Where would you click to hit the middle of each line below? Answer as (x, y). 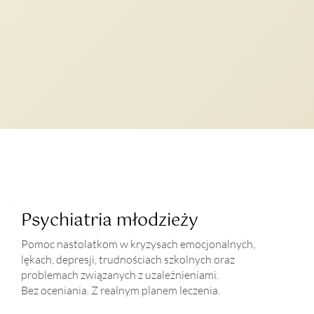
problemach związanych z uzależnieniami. (120, 274)
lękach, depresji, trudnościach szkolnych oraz (128, 259)
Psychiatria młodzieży (110, 220)
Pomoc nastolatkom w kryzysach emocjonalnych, (138, 244)
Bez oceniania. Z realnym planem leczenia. (121, 290)
